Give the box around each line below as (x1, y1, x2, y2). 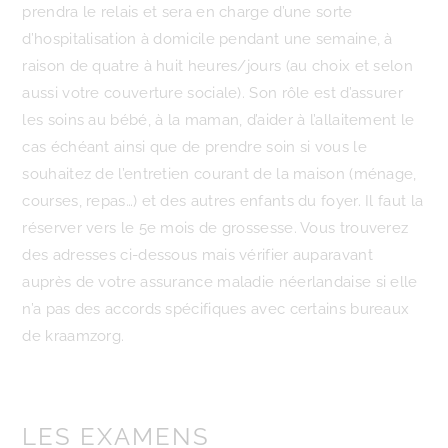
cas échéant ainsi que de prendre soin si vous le (22, 138, 367, 156)
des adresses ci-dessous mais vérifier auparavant (22, 246, 373, 264)
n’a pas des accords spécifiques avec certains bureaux (22, 300, 410, 318)
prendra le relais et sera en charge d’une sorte (22, 3, 353, 21)
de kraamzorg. (22, 327, 125, 345)
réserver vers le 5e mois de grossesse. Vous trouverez (22, 219, 409, 237)
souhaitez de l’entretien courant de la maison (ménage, (22, 165, 417, 183)
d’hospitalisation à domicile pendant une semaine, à (22, 30, 393, 48)
